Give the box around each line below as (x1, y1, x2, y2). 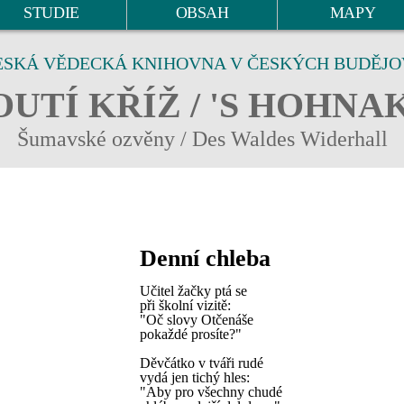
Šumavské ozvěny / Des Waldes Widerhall (16, 127, 388, 151)
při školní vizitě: (140, 298, 231, 313)
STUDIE (23, 4, 79, 22)
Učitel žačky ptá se (140, 283, 247, 298)
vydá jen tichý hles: (140, 370, 250, 385)
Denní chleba (140, 245, 271, 271)
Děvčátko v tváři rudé (140, 355, 263, 371)
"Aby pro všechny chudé (140, 384, 282, 399)
